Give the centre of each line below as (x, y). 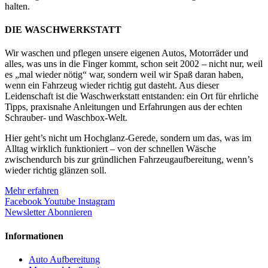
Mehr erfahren (32, 191)
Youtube (60, 202)
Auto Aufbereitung (64, 259)
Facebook (23, 202)
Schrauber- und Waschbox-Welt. (66, 118)
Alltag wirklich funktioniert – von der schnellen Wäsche (110, 149)
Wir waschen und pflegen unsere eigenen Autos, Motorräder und (127, 53)
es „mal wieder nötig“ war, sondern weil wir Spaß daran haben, (124, 75)
